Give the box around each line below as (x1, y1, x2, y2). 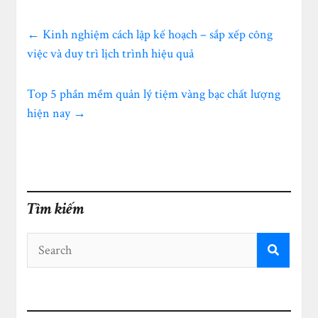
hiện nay (27, 104, 74, 121)
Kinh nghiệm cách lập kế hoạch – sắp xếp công (40, 26, 273, 43)
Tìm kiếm (27, 198, 85, 219)
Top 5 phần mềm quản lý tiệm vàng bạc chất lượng (27, 85, 281, 102)
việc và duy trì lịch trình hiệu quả (27, 45, 194, 62)
